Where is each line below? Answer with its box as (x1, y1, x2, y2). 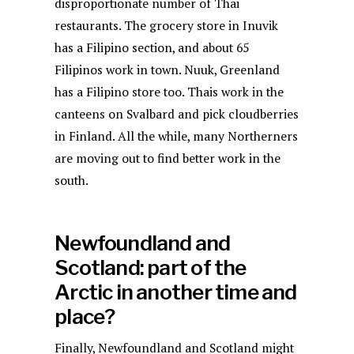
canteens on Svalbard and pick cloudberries (55, 106, 299, 123)
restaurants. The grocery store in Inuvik (55, 17, 279, 35)
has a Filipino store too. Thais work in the (55, 84, 284, 101)
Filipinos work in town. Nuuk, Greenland (55, 62, 281, 79)
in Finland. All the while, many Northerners (55, 128, 299, 145)
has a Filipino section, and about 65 (55, 40, 250, 57)
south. (55, 172, 89, 190)
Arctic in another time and (55, 280, 297, 305)
